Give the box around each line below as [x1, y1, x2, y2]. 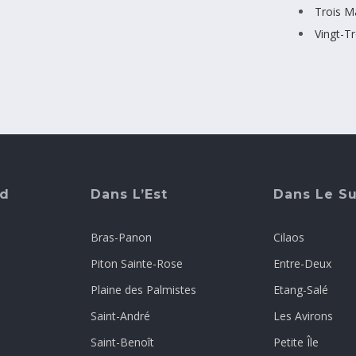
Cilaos [273, 230, 304, 246]
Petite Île [273, 335, 319, 350]
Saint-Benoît [91, 335, 154, 350]
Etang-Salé [273, 282, 328, 298]
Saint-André [91, 308, 150, 324]
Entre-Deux [273, 256, 331, 272]
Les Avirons [273, 308, 333, 324]
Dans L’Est [91, 187, 168, 203]
